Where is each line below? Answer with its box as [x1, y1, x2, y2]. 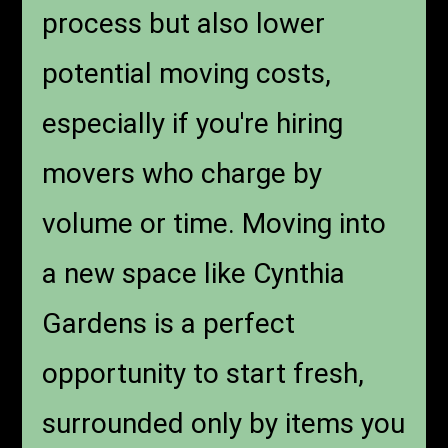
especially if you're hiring [42, 107, 344, 141]
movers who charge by [42, 157, 323, 191]
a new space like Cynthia [42, 257, 346, 291]
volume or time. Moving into [42, 207, 387, 241]
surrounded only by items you [42, 407, 406, 441]
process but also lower [42, 7, 326, 41]
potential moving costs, [42, 57, 332, 91]
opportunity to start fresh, [42, 357, 365, 391]
